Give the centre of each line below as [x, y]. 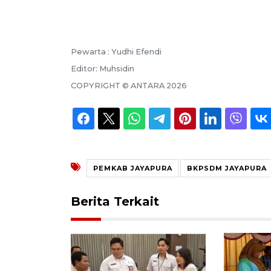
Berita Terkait [115, 201]
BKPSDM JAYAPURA [227, 168]
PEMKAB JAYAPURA [133, 168]
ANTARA [148, 85]
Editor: [85, 68]
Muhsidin [117, 68]
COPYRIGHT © [101, 85]
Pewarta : [91, 51]
